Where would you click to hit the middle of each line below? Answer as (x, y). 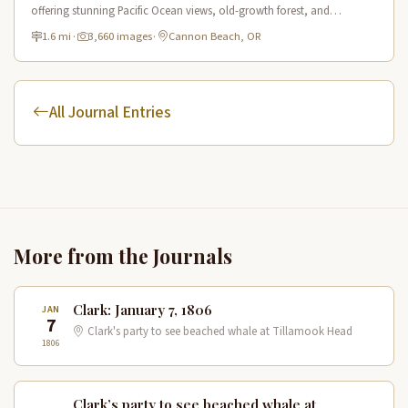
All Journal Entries (110, 113)
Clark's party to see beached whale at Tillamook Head (219, 332)
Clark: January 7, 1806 (143, 310)
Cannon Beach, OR (214, 37)
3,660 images (120, 37)
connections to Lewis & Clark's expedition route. (150, 29)
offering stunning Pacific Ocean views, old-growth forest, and (181, 11)
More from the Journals (123, 256)
